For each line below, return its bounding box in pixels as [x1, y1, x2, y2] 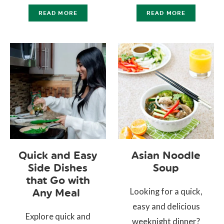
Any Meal [32, 186, 83, 199]
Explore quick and [25, 210, 90, 221]
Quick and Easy [18, 148, 97, 161]
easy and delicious [132, 200, 200, 211]
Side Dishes [28, 161, 88, 174]
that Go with [25, 173, 90, 186]
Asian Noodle [131, 148, 201, 161]
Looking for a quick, [129, 185, 202, 196]
